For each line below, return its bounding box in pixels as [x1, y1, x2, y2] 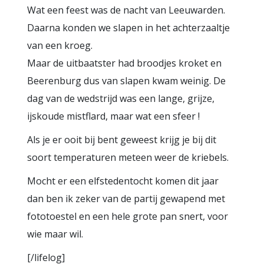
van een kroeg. [27, 39, 93, 52]
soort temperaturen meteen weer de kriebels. [27, 151, 229, 164]
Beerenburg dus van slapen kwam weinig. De [27, 74, 226, 87]
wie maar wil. [27, 227, 83, 240]
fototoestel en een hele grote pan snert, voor [27, 210, 228, 223]
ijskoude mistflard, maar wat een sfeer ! [27, 110, 200, 123]
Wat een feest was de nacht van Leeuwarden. [27, 4, 225, 16]
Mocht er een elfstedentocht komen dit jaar [27, 174, 219, 187]
